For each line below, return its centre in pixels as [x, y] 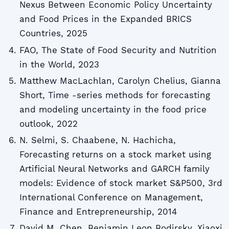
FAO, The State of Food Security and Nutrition [118, 50]
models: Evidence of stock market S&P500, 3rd [121, 183]
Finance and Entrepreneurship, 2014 [98, 212]
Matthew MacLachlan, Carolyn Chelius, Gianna [120, 81]
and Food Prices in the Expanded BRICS [105, 19]
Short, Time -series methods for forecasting [114, 95]
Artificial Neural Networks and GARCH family [114, 169]
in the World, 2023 [59, 64]
